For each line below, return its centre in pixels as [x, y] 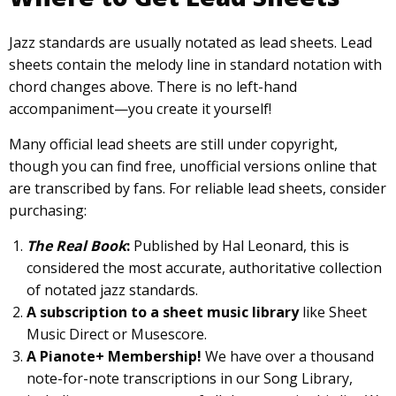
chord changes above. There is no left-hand [153, 87]
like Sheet [333, 312]
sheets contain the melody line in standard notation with [195, 65]
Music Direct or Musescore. [117, 335]
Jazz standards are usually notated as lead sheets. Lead [190, 43]
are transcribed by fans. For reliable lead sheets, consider [198, 189]
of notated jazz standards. [112, 290]
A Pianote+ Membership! [116, 357]
